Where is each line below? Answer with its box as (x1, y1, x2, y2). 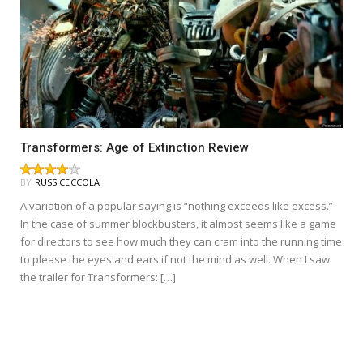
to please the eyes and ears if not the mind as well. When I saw (20, 251, 330, 267)
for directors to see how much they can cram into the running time (20, 233, 342, 249)
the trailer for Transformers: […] (20, 269, 176, 284)
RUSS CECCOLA (34, 175, 100, 188)
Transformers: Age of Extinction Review (20, 139, 249, 155)
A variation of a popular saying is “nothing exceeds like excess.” (20, 198, 333, 213)
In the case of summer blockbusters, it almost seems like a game (20, 216, 336, 231)
